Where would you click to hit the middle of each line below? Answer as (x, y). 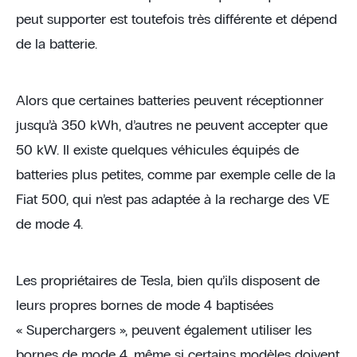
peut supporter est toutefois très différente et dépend (177, 20)
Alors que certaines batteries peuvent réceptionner (170, 101)
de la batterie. (57, 44)
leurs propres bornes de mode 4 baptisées (145, 306)
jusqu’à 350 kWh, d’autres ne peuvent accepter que (172, 126)
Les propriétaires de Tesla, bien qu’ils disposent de (168, 281)
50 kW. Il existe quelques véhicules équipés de (157, 150)
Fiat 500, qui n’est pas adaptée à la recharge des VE (173, 200)
